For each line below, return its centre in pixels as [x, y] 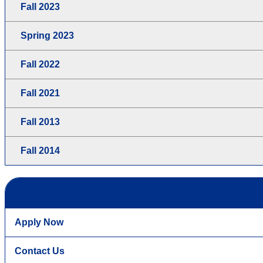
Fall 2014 [40, 151]
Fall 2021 [40, 93]
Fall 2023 [40, 7]
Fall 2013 [40, 122]
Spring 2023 [47, 36]
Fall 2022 [40, 65]
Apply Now [39, 222]
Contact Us [40, 251]
